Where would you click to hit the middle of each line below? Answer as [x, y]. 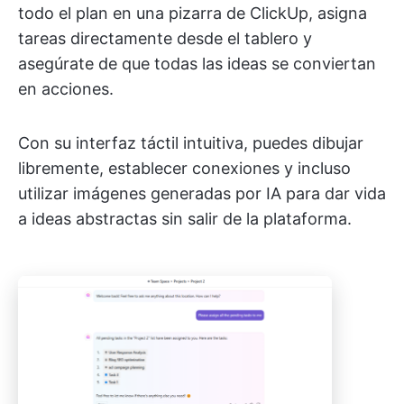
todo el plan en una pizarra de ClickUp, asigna [193, 14]
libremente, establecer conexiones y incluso [184, 169]
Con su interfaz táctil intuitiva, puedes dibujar [191, 143]
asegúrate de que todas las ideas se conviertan [197, 64]
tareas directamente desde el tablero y [165, 39]
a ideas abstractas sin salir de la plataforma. [185, 219]
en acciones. [66, 89]
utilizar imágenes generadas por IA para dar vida [202, 194]
